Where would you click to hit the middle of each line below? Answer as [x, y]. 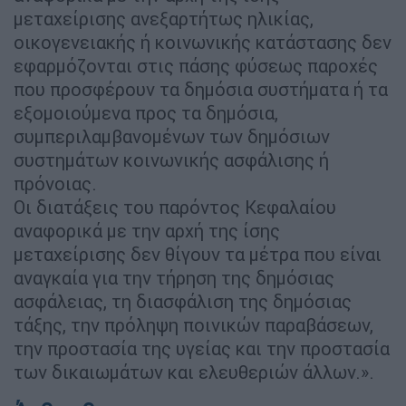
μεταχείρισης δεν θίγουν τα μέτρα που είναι [198, 254]
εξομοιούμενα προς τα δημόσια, [146, 112]
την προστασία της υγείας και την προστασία [202, 348]
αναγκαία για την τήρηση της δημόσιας [174, 277]
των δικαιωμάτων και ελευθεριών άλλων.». [194, 372]
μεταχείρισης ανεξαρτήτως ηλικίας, [164, 18]
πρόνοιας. [55, 183]
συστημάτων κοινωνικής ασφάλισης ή [171, 159]
